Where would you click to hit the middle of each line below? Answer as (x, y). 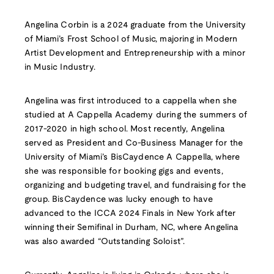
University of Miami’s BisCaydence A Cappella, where (132, 158)
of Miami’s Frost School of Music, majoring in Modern (131, 40)
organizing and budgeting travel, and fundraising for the (135, 186)
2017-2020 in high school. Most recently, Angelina (124, 130)
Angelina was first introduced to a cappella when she (131, 102)
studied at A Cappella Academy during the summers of (136, 116)
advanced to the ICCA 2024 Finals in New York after (130, 214)
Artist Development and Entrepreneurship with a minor (135, 54)
